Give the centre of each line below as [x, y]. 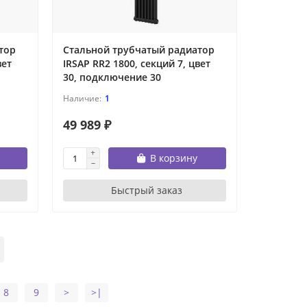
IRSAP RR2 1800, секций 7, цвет [136, 64]
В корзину [173, 158]
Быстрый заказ [147, 191]
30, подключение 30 [112, 77]
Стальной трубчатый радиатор [138, 50]
